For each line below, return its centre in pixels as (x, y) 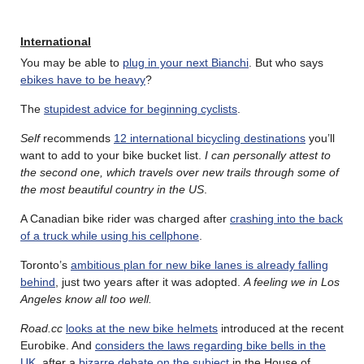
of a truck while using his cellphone (110, 236)
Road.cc (43, 329)
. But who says (286, 63)
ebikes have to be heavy (83, 80)
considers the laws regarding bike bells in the (210, 346)
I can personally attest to (268, 156)
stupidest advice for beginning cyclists (141, 109)
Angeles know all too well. (86, 299)
